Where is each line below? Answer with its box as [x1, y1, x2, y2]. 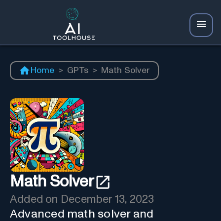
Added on [10, 193, 61, 205]
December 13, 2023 [60, 193, 154, 205]
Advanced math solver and [10, 208, 154, 220]
